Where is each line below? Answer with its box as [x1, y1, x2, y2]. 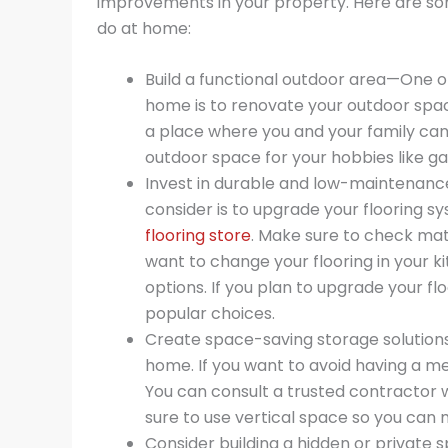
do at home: [97, 16, 191, 40]
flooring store [145, 224, 251, 248]
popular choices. [145, 302, 275, 326]
